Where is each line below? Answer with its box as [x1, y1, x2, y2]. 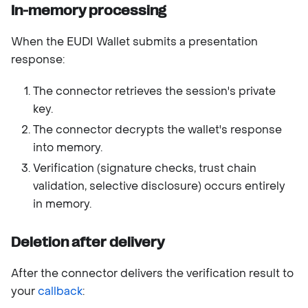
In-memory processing [11, 2, 166, 19]
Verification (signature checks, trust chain [33, 160, 256, 175]
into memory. [33, 140, 102, 155]
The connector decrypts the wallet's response [33, 122, 282, 137]
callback [38, 283, 82, 298]
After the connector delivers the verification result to [11, 265, 294, 280]
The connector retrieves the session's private [33, 83, 276, 98]
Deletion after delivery [11, 234, 164, 250]
